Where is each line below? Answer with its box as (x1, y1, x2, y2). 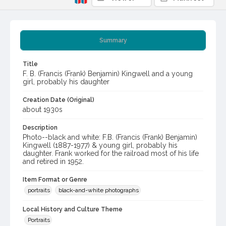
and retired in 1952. (23, 157, 84, 166)
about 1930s (23, 105, 63, 114)
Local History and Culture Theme (23, 206, 123, 213)
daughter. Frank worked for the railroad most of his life (23, 149, 199, 158)
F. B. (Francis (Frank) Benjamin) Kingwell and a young (23, 70, 193, 78)
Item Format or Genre (23, 176, 87, 184)
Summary (99, 37, 127, 44)
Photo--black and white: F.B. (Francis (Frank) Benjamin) (23, 133, 197, 142)
